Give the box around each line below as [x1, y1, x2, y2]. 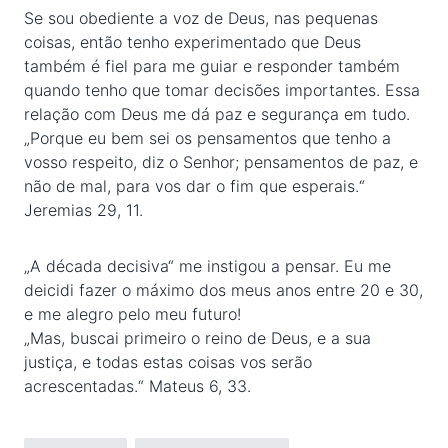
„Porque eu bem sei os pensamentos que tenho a [24, 128, 391, 148]
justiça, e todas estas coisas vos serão [24, 352, 312, 372]
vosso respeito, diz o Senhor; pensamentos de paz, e [24, 152, 418, 172]
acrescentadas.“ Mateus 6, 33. [24, 376, 251, 396]
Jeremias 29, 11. [24, 200, 143, 220]
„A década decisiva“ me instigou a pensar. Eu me [24, 256, 391, 276]
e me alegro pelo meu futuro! [24, 304, 241, 324]
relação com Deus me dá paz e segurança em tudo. [24, 104, 410, 124]
